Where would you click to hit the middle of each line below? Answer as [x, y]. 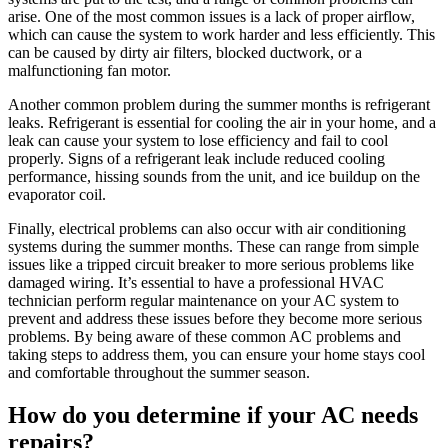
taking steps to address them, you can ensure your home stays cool [216, 355]
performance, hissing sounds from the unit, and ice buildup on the [214, 177]
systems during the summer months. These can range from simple [213, 247]
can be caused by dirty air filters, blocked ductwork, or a [185, 53]
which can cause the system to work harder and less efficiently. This [221, 35]
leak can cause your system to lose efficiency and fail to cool [198, 141]
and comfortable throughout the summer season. [159, 373]
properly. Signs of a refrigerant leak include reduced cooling [196, 159]
